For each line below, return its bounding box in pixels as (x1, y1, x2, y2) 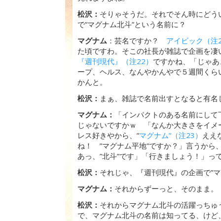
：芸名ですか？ (107, 36, 166, 45)
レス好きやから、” (77, 130, 139, 140)
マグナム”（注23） (139, 130, 202, 140)
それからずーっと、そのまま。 (114, 184, 218, 193)
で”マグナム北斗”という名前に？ (77, 19, 186, 29)
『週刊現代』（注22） (77, 56, 153, 66)
